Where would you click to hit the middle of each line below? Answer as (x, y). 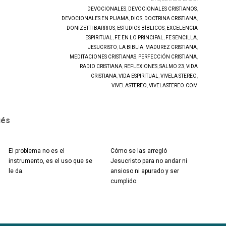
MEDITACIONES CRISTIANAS (103, 57)
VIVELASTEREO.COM (173, 86)
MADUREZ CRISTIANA (171, 47)
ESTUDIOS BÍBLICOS (140, 28)
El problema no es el (36, 151)
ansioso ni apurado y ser (145, 171)
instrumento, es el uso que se (50, 161)
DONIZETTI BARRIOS (91, 28)
